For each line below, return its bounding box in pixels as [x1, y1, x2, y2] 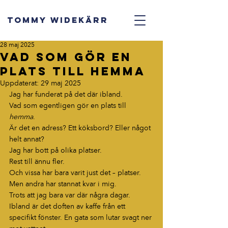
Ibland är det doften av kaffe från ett [9, 203, 127, 210]
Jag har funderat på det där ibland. [9, 91, 123, 98]
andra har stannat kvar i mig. [23, 181, 117, 188]
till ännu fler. [22, 158, 65, 165]
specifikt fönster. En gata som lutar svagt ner [9, 214, 154, 221]
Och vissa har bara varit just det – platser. [9, 169, 141, 177]
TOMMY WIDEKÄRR [7, 15, 108, 25]
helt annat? [9, 136, 44, 143]
